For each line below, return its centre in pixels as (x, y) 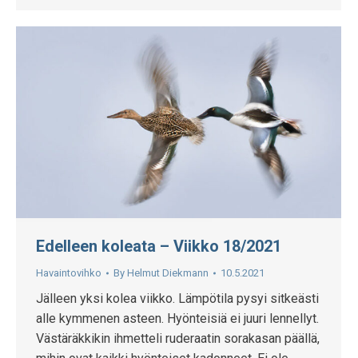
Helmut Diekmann (168, 273)
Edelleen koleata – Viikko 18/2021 (159, 247)
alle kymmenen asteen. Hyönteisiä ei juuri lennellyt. (177, 319)
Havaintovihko (69, 273)
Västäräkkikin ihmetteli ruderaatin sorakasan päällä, (178, 339)
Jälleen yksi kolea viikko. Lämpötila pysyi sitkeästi (177, 299)
